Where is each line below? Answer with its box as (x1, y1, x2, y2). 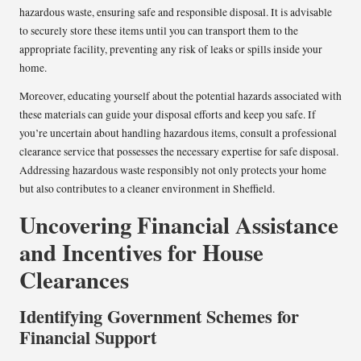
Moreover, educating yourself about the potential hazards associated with (19, 88, 342, 103)
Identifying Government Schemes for (19, 302, 299, 330)
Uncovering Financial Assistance (19, 207, 338, 242)
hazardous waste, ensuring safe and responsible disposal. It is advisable (19, 4, 332, 19)
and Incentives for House (19, 234, 263, 269)
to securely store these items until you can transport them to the (19, 23, 298, 38)
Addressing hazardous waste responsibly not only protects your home (19, 162, 326, 177)
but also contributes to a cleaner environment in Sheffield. (19, 180, 275, 196)
